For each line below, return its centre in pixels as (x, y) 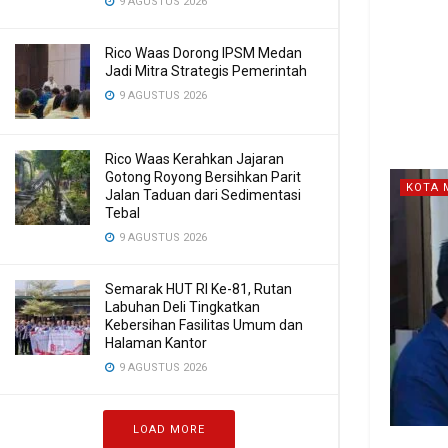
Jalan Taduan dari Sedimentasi (203, 195)
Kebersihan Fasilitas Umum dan (204, 325)
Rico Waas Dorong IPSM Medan (203, 53)
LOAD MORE (169, 429)
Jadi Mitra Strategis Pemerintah (206, 71)
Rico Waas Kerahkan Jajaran (194, 159)
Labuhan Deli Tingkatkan (182, 307)
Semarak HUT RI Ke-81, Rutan (198, 289)
